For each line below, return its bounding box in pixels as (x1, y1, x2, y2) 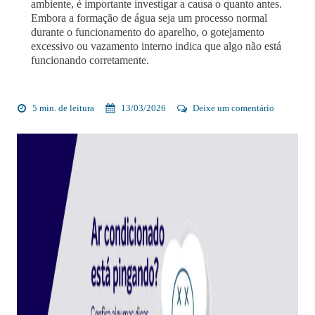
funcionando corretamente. (31, 53, 149, 66)
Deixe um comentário (193, 102, 274, 113)
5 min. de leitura (32, 102, 94, 113)
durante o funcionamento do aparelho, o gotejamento (31, 25, 264, 38)
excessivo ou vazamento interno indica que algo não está (31, 39, 281, 52)
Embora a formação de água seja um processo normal (31, 11, 267, 24)
